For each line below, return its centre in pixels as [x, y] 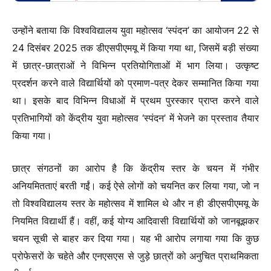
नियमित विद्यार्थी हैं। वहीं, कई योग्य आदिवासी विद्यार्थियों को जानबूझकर [135, 220]
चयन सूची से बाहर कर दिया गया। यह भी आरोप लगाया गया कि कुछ [135, 238]
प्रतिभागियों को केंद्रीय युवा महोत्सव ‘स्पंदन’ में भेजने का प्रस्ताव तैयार [135, 118]
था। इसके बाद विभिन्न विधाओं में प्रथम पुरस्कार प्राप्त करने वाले [135, 101]
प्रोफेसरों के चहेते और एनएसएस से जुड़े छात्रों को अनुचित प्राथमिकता [135, 256]
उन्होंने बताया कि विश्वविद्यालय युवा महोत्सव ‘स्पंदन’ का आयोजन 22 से [135, 31]
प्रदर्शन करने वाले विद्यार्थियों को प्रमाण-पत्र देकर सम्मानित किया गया [135, 83]
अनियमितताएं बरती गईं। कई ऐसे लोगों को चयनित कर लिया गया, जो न [135, 185]
